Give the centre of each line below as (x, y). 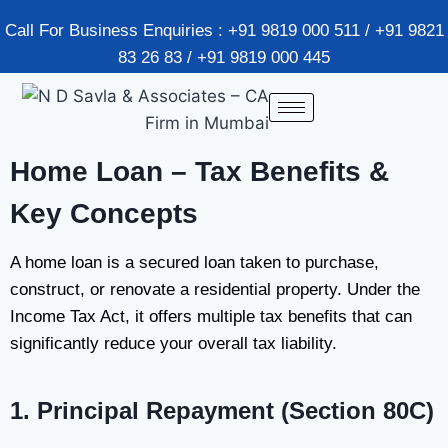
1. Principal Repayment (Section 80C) (222, 410)
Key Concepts (104, 213)
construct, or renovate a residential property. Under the (215, 289)
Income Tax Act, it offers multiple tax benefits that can (211, 316)
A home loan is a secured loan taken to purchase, (194, 262)
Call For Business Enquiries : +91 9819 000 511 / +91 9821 (224, 30)
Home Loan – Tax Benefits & (199, 171)
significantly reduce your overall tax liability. (173, 343)
